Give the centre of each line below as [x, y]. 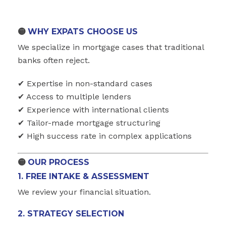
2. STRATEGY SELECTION [71, 213]
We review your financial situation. [84, 192]
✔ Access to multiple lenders [74, 96]
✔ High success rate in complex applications [105, 136]
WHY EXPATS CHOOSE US [83, 31]
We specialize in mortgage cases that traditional [111, 47]
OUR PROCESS [59, 162]
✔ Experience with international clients [93, 109]
